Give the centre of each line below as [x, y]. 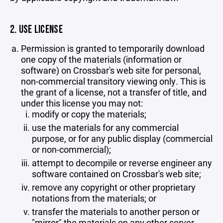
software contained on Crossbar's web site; [116, 174]
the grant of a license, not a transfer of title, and [114, 92]
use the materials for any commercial [105, 127]
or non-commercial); [71, 149]
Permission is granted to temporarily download [113, 48]
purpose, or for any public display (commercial [122, 138]
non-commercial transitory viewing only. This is [113, 81]
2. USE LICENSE [36, 30]
